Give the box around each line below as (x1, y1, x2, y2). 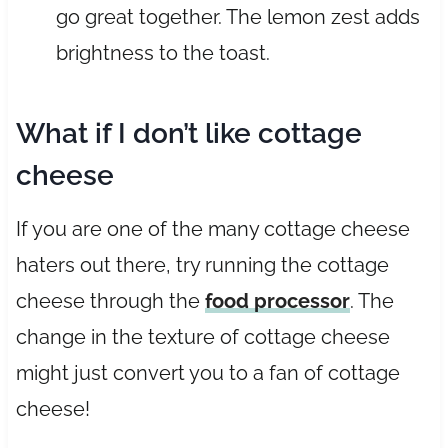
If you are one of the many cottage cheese (15, 216, 410, 241)
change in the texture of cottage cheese (15, 324, 390, 349)
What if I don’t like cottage (15, 116, 362, 150)
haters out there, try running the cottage (15, 252, 389, 277)
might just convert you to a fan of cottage (15, 360, 400, 385)
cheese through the (15, 288, 205, 313)
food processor (204, 288, 350, 313)
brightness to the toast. (55, 40, 270, 65)
